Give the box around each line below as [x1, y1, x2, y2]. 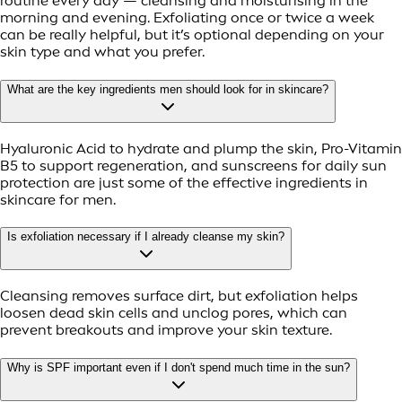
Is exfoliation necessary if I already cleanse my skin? [7, 230, 284, 244]
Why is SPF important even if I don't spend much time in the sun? [7, 360, 350, 374]
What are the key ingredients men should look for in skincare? [7, 83, 328, 96]
